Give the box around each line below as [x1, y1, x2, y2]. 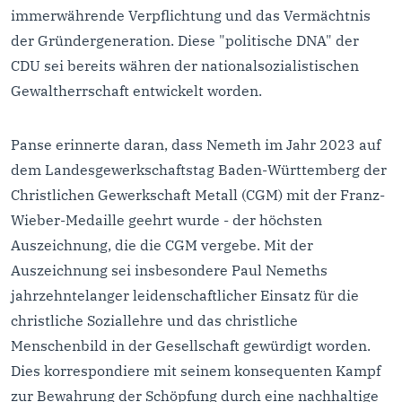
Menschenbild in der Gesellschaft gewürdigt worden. [11, 336, 371, 355]
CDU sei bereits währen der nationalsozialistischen [11, 57, 359, 75]
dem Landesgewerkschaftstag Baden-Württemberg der [11, 161, 387, 179]
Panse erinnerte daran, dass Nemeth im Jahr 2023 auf [11, 135, 380, 154]
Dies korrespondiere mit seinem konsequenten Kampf [11, 362, 380, 380]
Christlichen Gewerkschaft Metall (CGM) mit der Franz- [11, 186, 385, 205]
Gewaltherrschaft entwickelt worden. [11, 82, 262, 100]
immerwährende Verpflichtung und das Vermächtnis [11, 6, 371, 25]
